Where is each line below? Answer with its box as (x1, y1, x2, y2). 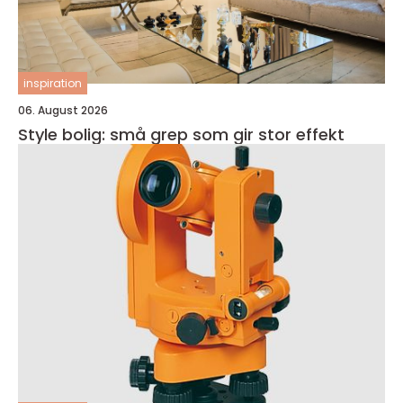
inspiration (23, 76, 82, 91)
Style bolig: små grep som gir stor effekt (18, 123, 345, 146)
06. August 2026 (18, 103, 108, 118)
